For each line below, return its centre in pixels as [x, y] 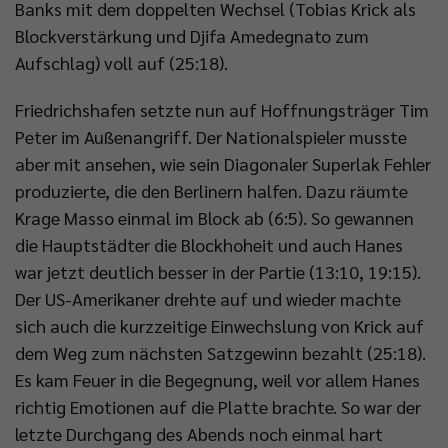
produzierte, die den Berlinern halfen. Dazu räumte [211, 190]
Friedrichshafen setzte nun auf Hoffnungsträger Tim [222, 109]
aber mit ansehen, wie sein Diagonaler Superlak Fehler [223, 163]
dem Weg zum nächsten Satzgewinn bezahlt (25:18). [220, 352]
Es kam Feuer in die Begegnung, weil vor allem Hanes [217, 379]
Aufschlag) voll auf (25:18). [121, 62]
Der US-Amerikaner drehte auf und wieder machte [208, 298]
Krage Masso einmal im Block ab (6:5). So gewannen [214, 217]
